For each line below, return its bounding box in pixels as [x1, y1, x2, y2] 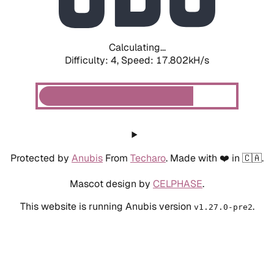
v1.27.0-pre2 [193, 202, 253, 212]
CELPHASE [153, 177, 202, 190]
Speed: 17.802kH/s [121, 53, 209, 67]
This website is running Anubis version [20, 199, 194, 213]
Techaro [130, 151, 166, 165]
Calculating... [108, 40, 166, 54]
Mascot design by [70, 177, 153, 190]
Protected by [10, 151, 72, 165]
